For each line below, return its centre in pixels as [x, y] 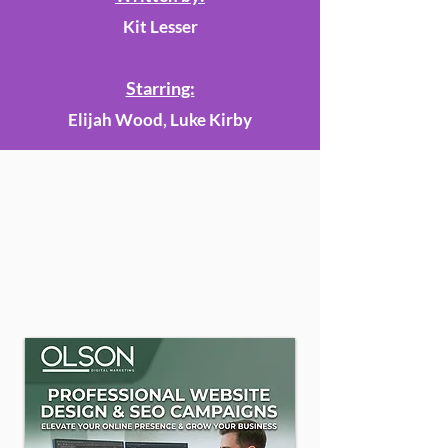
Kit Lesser [160, 26]
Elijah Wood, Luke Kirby [160, 119]
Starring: [160, 88]
